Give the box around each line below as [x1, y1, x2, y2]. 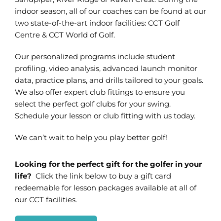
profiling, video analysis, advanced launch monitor [14, 63, 197, 73]
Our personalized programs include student [14, 51, 175, 61]
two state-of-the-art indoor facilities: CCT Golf [14, 18, 180, 28]
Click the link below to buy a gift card [33, 171, 171, 181]
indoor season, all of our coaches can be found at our [14, 6, 206, 16]
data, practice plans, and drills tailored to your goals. [14, 75, 203, 85]
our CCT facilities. [14, 194, 77, 204]
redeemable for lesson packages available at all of [14, 183, 196, 192]
